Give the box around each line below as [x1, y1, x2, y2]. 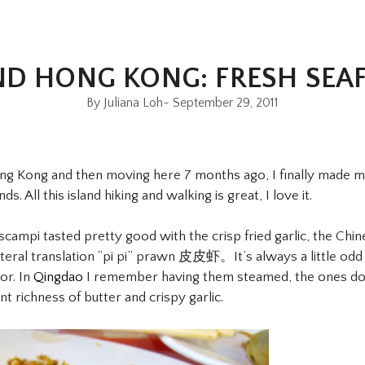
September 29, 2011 [173, 95, 279, 110]
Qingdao [33, 270, 83, 285]
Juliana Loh [100, 95, 163, 110]
